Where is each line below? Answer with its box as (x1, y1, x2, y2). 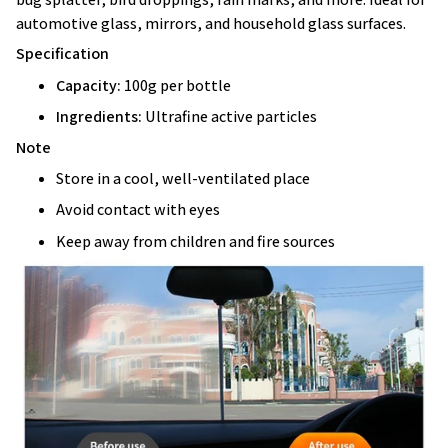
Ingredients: (56, 106, 142, 128)
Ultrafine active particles (142, 106, 317, 128)
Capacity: (56, 74, 121, 96)
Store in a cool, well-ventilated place (56, 167, 310, 189)
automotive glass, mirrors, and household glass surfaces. (16, 12, 406, 34)
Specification (16, 43, 109, 65)
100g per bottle (121, 74, 231, 96)
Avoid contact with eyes (56, 199, 220, 221)
